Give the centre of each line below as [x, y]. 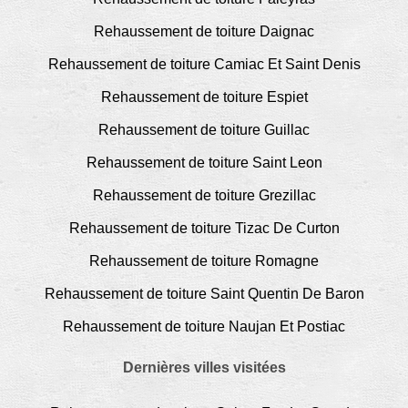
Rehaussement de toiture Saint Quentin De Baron [204, 293]
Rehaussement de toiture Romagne [204, 260]
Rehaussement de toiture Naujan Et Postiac [204, 326]
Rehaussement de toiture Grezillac [204, 195]
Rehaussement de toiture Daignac [204, 31]
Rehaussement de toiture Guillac [204, 129]
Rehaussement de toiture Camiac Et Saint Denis [204, 64]
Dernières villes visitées [204, 367]
